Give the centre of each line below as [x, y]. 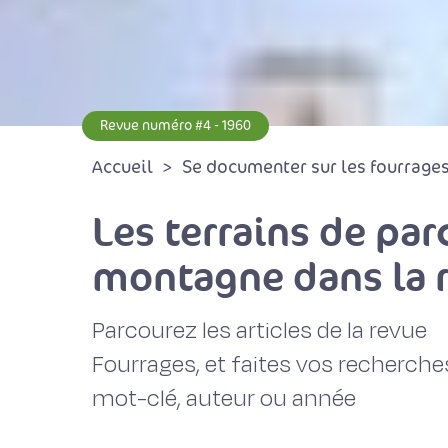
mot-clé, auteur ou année [224, 398]
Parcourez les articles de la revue [259, 330]
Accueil [122, 167]
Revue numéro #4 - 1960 [175, 125]
